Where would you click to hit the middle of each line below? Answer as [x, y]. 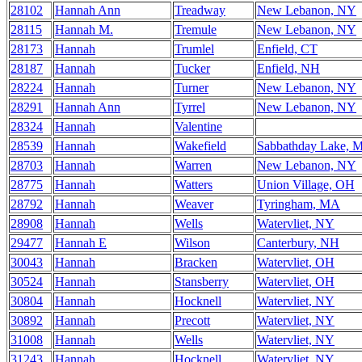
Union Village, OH [306, 185]
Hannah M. [84, 29]
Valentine [198, 126]
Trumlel [194, 49]
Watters [194, 185]
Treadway [200, 10]
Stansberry [202, 282]
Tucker [192, 68]
